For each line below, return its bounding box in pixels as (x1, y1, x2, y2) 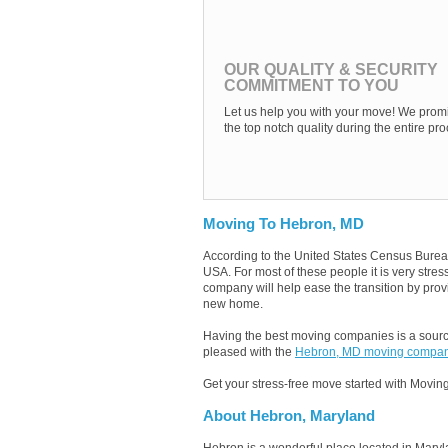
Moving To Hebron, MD (203, 216, 364, 232)
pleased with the (203, 345, 295, 359)
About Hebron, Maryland (203, 408, 375, 424)
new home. (203, 297, 263, 311)
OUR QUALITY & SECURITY (224, 61, 438, 78)
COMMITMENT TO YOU (224, 77, 399, 94)
